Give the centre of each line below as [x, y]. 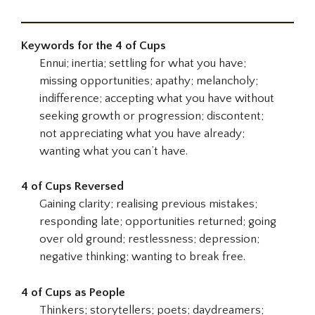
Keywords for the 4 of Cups [94, 45]
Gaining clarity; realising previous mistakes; [148, 204]
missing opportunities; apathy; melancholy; [148, 81]
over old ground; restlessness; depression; [149, 239]
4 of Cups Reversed [72, 187]
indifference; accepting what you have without [156, 98]
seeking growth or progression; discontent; [151, 116]
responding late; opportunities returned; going [157, 222]
